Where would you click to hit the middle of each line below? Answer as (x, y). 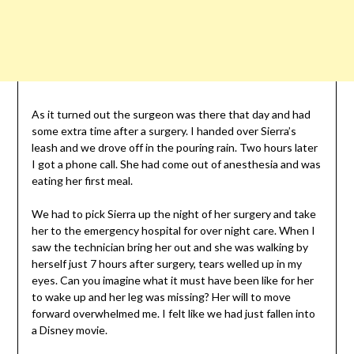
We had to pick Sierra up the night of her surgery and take (173, 214)
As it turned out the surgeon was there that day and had (171, 115)
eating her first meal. (82, 181)
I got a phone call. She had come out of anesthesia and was (176, 164)
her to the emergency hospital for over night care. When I (173, 231)
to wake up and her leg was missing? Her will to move (161, 297)
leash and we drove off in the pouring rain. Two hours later (174, 148)
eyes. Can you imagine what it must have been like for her (172, 281)
